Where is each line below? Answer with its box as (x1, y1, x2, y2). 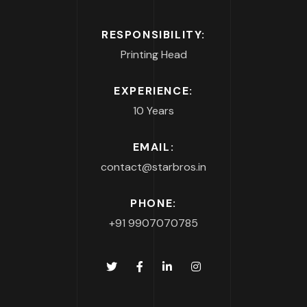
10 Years (133, 103, 174, 119)
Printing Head (120, 47, 187, 62)
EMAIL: (132, 140, 175, 155)
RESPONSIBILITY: (101, 27, 206, 42)
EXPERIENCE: (114, 84, 193, 99)
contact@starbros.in (101, 160, 206, 175)
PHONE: (130, 196, 177, 211)
